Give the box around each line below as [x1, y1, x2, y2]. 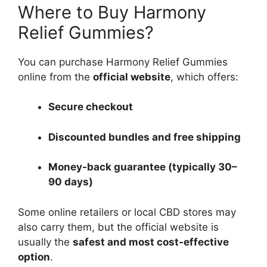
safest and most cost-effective [73, 235, 229, 248]
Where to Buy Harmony [18, 1, 206, 23]
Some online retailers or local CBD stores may [18, 206, 236, 218]
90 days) [48, 176, 93, 188]
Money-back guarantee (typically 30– [48, 161, 237, 173]
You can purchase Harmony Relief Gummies [18, 55, 228, 68]
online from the [18, 70, 93, 83]
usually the [18, 235, 73, 248]
